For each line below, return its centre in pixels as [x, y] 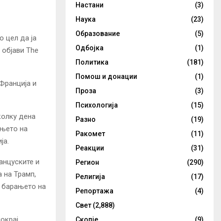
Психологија [97, 105]
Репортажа [94, 191]
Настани [90, 5]
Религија [90, 177]
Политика [92, 62]
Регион [87, 162]
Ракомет [90, 134]
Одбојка [90, 48]
